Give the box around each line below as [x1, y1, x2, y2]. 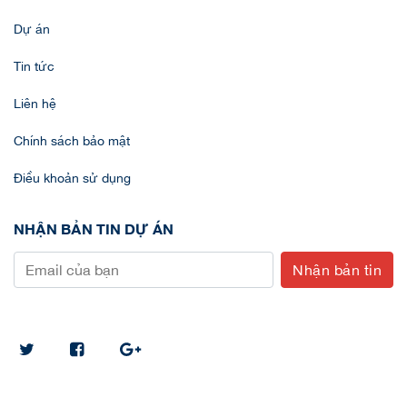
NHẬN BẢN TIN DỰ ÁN [14, 220, 174, 238]
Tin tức [14, 59, 55, 74]
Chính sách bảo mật [14, 134, 130, 149]
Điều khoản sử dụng [14, 171, 131, 186]
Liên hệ [14, 96, 56, 112]
